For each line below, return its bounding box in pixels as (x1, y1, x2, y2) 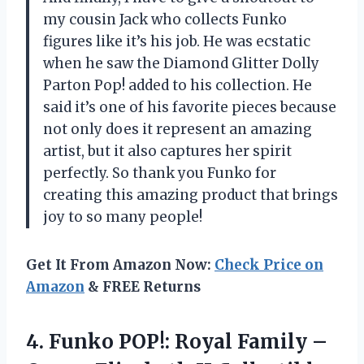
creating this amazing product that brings (43, 185, 338, 204)
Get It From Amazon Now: (26, 255, 214, 274)
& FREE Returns (84, 277, 201, 296)
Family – (232, 328, 327, 354)
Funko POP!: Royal (49, 328, 232, 354)
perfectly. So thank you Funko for (43, 163, 276, 182)
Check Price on (214, 255, 323, 274)
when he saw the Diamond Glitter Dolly (43, 54, 319, 72)
